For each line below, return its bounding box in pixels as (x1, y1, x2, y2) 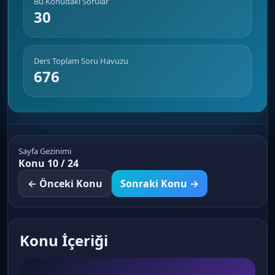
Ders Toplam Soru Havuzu (34, 55, 128, 66)
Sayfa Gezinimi (18, 145, 71, 157)
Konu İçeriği (20, 230, 108, 250)
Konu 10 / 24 (18, 157, 79, 170)
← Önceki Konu (28, 177, 103, 190)
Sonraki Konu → (120, 177, 199, 190)
